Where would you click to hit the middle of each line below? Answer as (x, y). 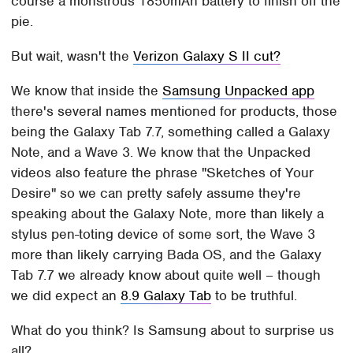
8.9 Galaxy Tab (166, 296)
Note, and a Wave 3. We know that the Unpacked (161, 152)
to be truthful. (255, 296)
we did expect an (66, 296)
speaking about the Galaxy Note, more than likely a (168, 214)
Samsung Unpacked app (239, 91)
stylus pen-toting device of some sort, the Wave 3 (163, 234)
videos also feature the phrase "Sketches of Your (163, 173)
